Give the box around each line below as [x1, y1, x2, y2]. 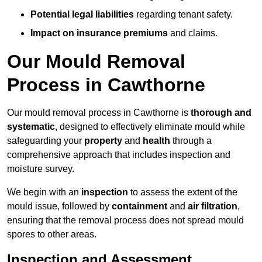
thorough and [191, 108, 251, 118]
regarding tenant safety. [134, 9, 233, 20]
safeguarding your [7, 136, 84, 146]
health [143, 136, 170, 146]
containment [112, 201, 167, 212]
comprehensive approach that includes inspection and [7, 150, 230, 160]
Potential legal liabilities [30, 9, 134, 20]
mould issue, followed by [7, 201, 112, 212]
